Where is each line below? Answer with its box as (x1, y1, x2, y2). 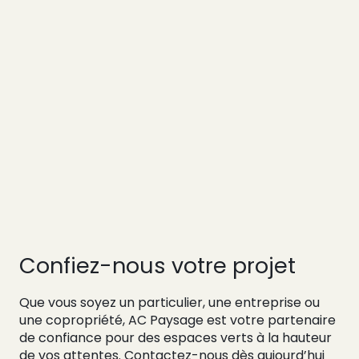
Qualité (144, 171, 208, 195)
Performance (144, 149, 259, 172)
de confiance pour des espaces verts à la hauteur (19, 329, 332, 348)
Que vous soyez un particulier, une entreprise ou (19, 293, 320, 313)
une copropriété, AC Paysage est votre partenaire (19, 311, 336, 330)
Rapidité (144, 194, 216, 217)
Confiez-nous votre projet (19, 251, 296, 281)
